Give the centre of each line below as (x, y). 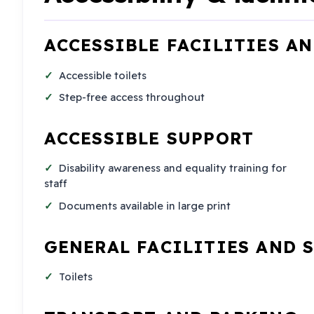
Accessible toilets (103, 75)
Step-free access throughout (132, 97)
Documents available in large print (145, 205)
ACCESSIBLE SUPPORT (149, 138)
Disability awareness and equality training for (173, 168)
